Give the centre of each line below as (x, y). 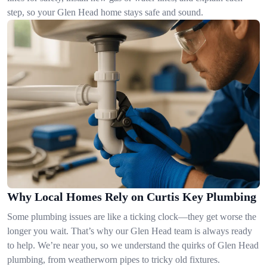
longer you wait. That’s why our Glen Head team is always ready (130, 231)
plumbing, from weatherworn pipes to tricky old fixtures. (114, 259)
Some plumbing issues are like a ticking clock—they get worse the (132, 216)
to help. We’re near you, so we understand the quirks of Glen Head (133, 245)
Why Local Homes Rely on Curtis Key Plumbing (132, 196)
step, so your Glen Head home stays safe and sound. (105, 12)
